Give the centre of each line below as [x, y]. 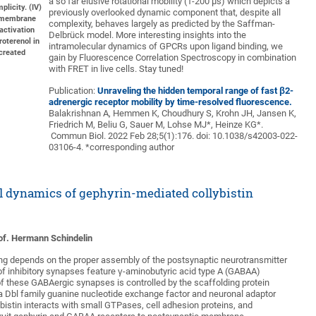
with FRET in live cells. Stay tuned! [116, 69]
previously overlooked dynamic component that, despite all [165, 12]
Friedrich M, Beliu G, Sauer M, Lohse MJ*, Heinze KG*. [156, 124]
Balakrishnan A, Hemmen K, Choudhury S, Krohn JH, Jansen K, [173, 113]
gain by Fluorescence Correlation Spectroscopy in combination [173, 57]
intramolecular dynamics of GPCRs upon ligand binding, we [166, 46]
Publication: [73, 91]
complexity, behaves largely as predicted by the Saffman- [162, 24]
